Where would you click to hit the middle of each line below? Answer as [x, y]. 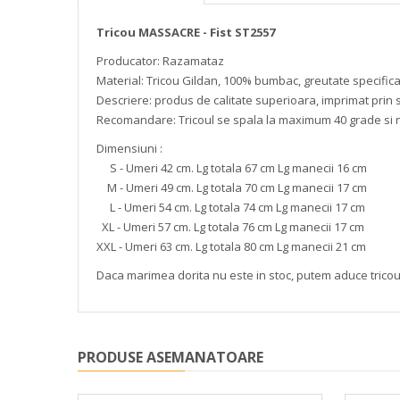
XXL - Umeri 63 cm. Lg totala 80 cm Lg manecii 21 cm [231, 246]
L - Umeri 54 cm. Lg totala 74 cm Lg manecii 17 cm [231, 207]
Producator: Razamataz [160, 61]
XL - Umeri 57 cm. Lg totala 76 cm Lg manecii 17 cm [230, 227]
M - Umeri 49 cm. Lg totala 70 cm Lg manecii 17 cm [232, 187]
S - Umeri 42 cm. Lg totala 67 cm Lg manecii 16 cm [232, 168]
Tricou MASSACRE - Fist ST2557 [186, 32]
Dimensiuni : [129, 148]
